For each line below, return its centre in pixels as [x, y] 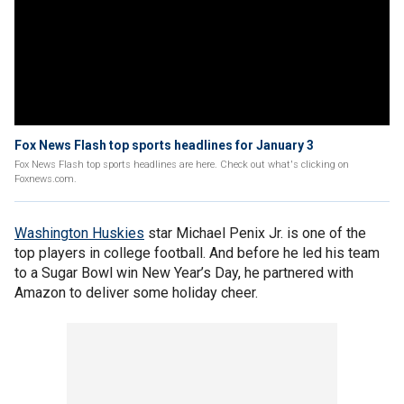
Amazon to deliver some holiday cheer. [136, 293]
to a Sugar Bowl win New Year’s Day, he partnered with [184, 273]
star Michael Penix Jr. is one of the [255, 233]
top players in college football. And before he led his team [197, 253]
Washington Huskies [79, 233]
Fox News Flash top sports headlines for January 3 [164, 145]
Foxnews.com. [46, 179]
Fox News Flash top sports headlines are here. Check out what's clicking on [182, 165]
